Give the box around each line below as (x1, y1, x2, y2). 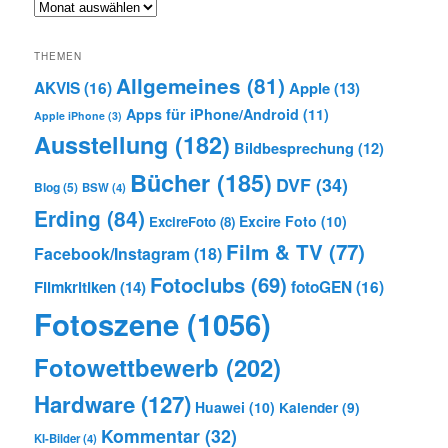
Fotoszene (34, 303, 180, 346)
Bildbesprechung (234, 138, 355, 159)
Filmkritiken (34, 276, 117, 299)
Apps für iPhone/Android (126, 104, 300, 125)
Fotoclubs (150, 270, 246, 300)
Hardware (34, 388, 136, 421)
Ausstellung (34, 128, 169, 162)
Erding (34, 203, 102, 234)
